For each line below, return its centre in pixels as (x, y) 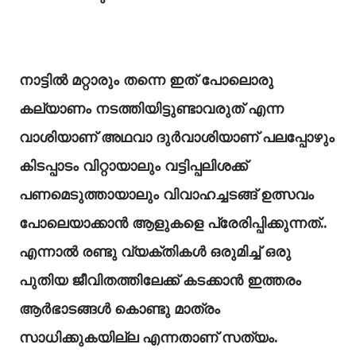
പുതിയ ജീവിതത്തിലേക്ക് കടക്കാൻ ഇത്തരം (160, 280)
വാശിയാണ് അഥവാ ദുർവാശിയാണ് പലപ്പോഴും (177, 137)
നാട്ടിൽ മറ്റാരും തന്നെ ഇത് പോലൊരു (146, 80)
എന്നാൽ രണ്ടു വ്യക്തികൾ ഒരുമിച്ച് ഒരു (155, 252)
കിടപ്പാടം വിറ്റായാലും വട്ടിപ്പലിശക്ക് (133, 166)
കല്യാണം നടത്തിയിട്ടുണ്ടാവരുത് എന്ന (151, 108)
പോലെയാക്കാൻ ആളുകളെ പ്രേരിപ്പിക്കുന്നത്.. (173, 223)
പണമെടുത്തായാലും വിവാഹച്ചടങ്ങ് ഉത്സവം (166, 194)
